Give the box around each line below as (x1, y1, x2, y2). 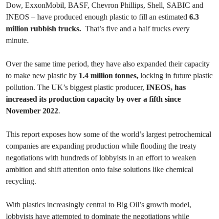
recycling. (6, 176, 36, 186)
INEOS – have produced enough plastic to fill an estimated (6, 12, 189, 22)
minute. (6, 36, 29, 45)
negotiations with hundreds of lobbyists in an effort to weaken (6, 153, 196, 162)
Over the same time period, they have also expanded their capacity (6, 59, 210, 68)
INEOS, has (146, 83, 186, 92)
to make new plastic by (6, 71, 77, 80)
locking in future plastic (138, 71, 213, 80)
